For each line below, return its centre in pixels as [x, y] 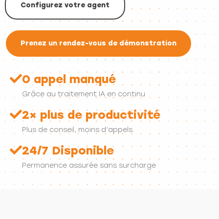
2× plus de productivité [91, 115]
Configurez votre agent [65, 5]
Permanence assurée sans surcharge [89, 165]
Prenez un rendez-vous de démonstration [99, 43]
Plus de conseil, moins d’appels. [78, 130]
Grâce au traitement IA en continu [84, 94]
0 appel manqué [69, 79]
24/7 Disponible [68, 151]
